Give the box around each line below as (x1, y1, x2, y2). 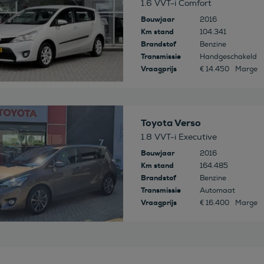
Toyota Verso (140, 117, 201, 130)
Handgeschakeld (199, 52, 257, 62)
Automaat (199, 186, 235, 196)
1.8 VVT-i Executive (140, 132, 217, 143)
